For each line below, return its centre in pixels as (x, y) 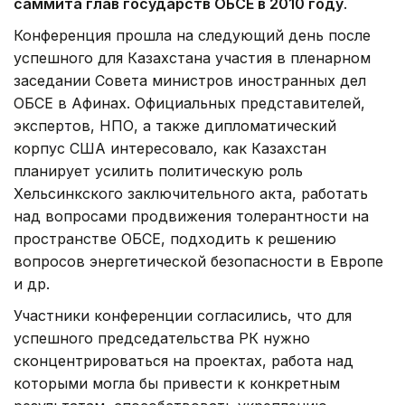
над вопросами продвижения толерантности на (191, 216)
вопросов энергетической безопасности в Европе (198, 261)
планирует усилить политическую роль (158, 170)
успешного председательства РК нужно (162, 338)
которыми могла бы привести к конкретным (177, 383)
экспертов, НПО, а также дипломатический (175, 125)
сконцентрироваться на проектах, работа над (184, 360)
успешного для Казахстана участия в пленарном (192, 57)
